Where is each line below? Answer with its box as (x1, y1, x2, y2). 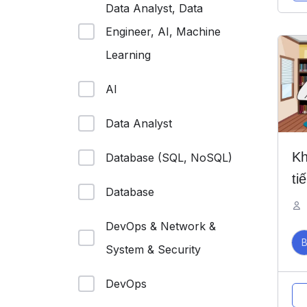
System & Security (106, 243, 201, 256)
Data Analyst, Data (106, 1, 203, 15)
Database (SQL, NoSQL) (106, 151, 232, 164)
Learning (106, 48, 151, 62)
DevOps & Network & (106, 219, 216, 233)
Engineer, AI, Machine (106, 25, 221, 38)
